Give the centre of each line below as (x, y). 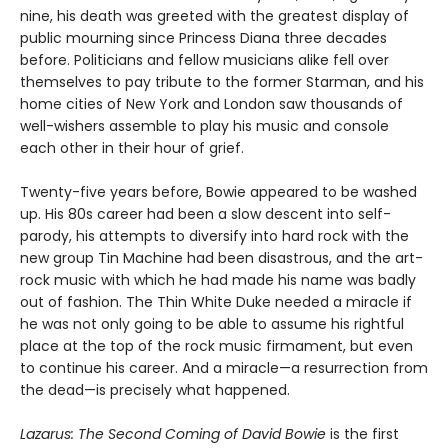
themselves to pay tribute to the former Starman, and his (222, 81)
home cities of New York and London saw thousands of (211, 103)
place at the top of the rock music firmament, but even (216, 345)
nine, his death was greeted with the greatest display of (214, 15)
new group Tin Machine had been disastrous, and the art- (221, 257)
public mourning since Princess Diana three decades (203, 37)
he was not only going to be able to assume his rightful (212, 323)
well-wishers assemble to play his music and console (204, 125)
